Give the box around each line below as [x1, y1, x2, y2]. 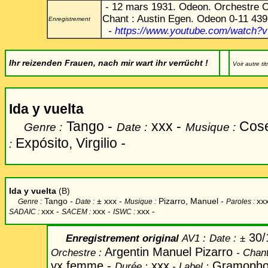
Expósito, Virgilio [16, 135, 117, 151]
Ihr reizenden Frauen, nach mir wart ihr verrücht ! [9, 58, 208, 68]
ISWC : [113, 208, 137, 216]
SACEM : [62, 208, 93, 216]
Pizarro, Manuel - [156, 196, 224, 206]
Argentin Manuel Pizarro [105, 245, 236, 258]
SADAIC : [9, 208, 41, 216]
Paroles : [226, 197, 257, 206]
